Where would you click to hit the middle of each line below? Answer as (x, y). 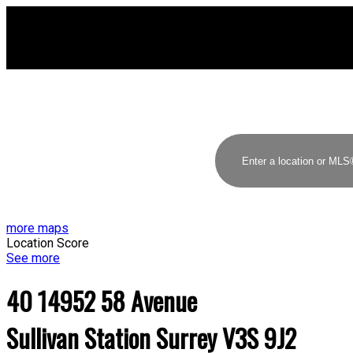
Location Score (48, 243)
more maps (37, 228)
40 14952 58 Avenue (102, 301)
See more (33, 258)
